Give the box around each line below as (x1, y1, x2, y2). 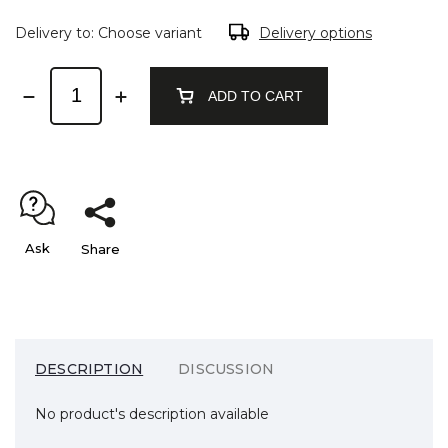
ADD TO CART (208, 87, 303, 104)
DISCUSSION (178, 359, 275, 378)
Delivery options (259, 23, 372, 42)
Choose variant (98, 23, 202, 42)
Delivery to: (15, 23, 94, 42)
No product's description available (35, 404, 269, 423)
